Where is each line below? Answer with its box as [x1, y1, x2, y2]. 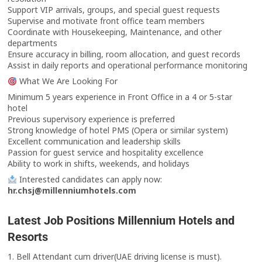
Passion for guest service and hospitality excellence [8, 147, 204, 158]
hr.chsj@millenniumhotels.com [8, 185, 137, 196]
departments [8, 37, 58, 49]
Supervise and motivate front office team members [8, 15, 205, 27]
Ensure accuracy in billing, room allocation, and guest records [8, 49, 241, 60]
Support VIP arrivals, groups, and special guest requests [8, 4, 220, 16]
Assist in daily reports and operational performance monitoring [8, 60, 248, 71]
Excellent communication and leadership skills [8, 136, 181, 147]
